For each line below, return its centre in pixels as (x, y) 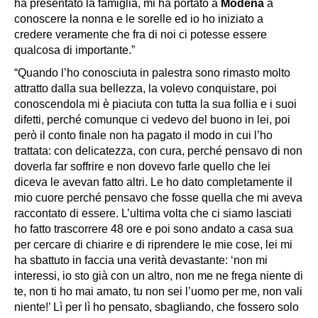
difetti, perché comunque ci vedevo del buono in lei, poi (152, 119)
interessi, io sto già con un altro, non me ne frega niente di (159, 275)
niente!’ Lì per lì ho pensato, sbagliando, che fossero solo (157, 307)
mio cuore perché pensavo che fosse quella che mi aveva (158, 197)
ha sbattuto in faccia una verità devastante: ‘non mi (141, 260)
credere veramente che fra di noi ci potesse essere (141, 34)
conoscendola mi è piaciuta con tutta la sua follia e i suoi (155, 104)
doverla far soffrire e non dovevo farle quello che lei (142, 166)
